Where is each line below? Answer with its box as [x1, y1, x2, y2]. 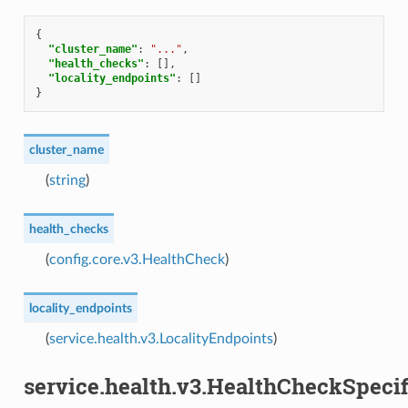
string [48, 173, 86, 189]
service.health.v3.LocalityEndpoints [48, 331, 273, 347]
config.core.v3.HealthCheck [48, 252, 225, 268]
